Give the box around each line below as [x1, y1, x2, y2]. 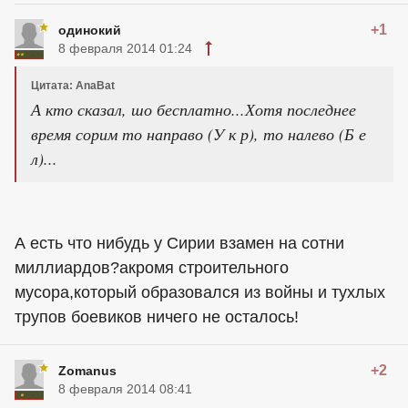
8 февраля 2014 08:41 [58, 382, 192, 397]
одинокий [58, 23, 121, 38]
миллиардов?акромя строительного [15, 259, 289, 278]
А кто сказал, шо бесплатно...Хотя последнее [31, 98, 356, 121]
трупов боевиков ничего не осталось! [15, 308, 299, 327]
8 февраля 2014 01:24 [58, 41, 192, 56]
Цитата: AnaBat [31, 79, 115, 93]
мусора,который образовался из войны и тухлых [15, 283, 385, 302]
